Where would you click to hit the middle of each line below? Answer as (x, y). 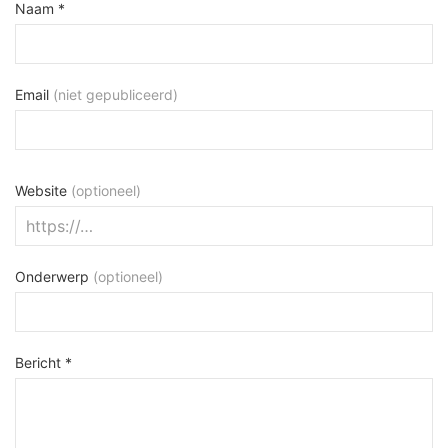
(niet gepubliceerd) (115, 95)
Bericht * (43, 363)
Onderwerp (54, 277)
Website (43, 191)
